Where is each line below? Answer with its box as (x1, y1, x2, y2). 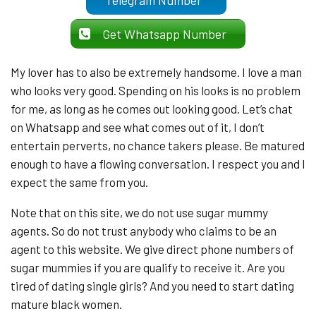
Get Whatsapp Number (97, 26, 238, 42)
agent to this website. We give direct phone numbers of (11, 242, 294, 257)
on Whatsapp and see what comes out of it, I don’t (11, 120, 265, 135)
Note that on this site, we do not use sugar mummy (11, 205, 268, 220)
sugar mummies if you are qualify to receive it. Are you (11, 260, 285, 275)
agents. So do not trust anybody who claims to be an (11, 224, 276, 238)
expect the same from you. (11, 175, 148, 190)
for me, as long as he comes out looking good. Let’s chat (11, 102, 293, 116)
